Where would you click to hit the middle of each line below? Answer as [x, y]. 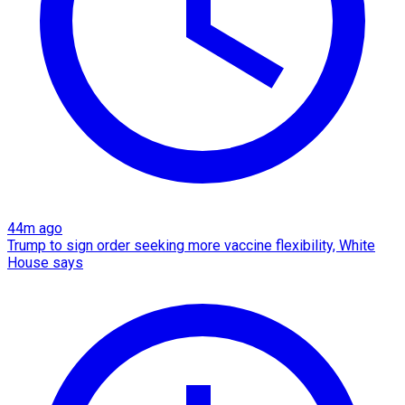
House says [45, 262]
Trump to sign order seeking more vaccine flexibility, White [191, 245]
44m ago [35, 228]
